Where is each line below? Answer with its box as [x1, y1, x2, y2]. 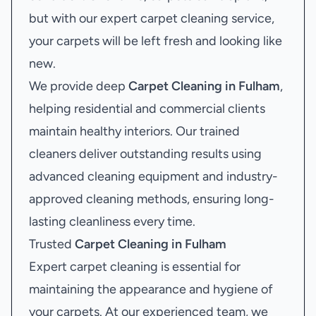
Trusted [29, 236, 75, 252]
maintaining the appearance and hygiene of [29, 281, 273, 297]
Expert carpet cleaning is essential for [29, 259, 241, 274]
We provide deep [29, 78, 128, 94]
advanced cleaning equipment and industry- [29, 169, 278, 184]
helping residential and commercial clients [29, 101, 265, 116]
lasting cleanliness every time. [29, 214, 195, 229]
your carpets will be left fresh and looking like [29, 33, 282, 49]
